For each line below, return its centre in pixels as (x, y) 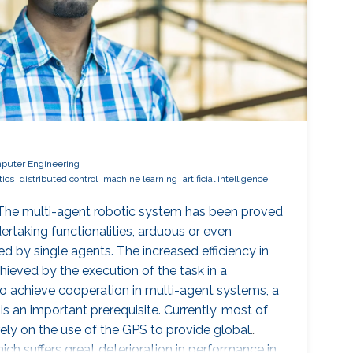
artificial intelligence (225, 179)
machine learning (140, 179)
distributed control (58, 179)
